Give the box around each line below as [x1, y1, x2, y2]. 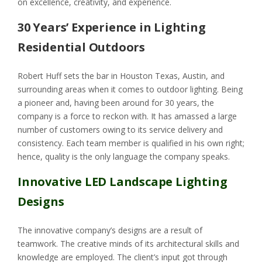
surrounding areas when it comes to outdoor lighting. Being [18, 84, 243, 95]
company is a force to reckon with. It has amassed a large [18, 111, 237, 122]
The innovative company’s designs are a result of [18, 225, 202, 236]
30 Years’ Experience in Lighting [18, 19, 206, 36]
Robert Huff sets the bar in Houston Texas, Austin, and [18, 70, 225, 82]
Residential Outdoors [18, 39, 146, 56]
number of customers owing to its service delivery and [18, 124, 223, 136]
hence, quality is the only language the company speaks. [18, 151, 230, 163]
